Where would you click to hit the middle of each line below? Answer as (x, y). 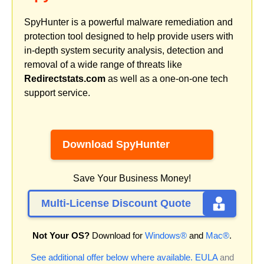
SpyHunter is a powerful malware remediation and (128, 22)
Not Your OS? (61, 236)
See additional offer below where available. (111, 258)
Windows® (166, 236)
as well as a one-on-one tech (167, 78)
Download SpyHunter (116, 145)
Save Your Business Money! (132, 179)
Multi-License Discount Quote (116, 204)
